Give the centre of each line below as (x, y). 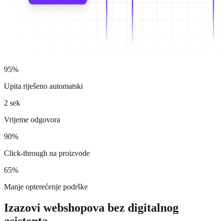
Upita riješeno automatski (43, 86)
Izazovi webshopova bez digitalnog (91, 207)
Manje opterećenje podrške (46, 186)
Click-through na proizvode (47, 153)
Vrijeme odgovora (32, 119)
